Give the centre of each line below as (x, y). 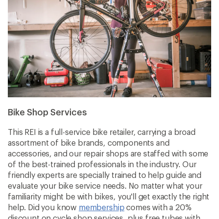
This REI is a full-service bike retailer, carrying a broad (102, 131)
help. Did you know (43, 207)
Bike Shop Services (47, 112)
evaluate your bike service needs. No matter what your (105, 185)
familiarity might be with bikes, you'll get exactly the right (109, 196)
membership (101, 207)
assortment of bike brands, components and (89, 142)
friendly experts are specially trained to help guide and (105, 175)
